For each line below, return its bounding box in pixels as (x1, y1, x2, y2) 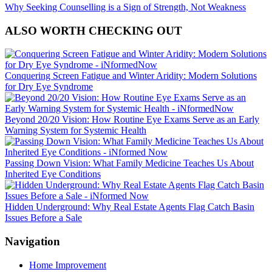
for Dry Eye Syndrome (5, 81, 93, 92)
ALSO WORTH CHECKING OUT (5, 24, 182, 37)
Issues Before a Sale (5, 212, 82, 223)
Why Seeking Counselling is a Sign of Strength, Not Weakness (5, 1, 246, 12)
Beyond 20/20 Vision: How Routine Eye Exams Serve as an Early (5, 114, 259, 125)
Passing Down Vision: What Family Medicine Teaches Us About (5, 158, 254, 169)
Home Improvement (29, 259, 106, 270)
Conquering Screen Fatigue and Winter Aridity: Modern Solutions (5, 70, 257, 81)
